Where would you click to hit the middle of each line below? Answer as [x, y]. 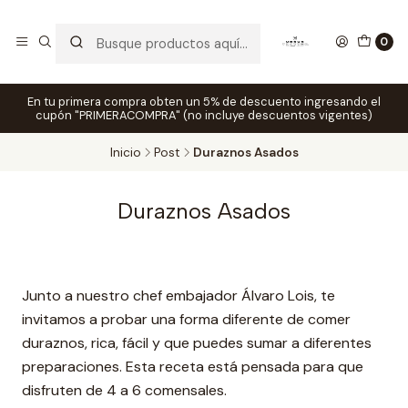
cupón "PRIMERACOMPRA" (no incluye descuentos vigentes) [204, 115]
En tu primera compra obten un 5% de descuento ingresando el [204, 102]
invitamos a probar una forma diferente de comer [186, 319]
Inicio [125, 152]
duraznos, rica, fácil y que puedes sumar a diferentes [197, 343]
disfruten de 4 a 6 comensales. [124, 390]
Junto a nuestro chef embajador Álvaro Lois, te [178, 296]
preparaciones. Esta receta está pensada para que [193, 367]
